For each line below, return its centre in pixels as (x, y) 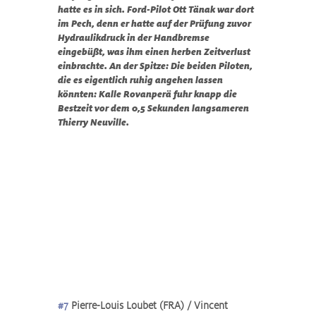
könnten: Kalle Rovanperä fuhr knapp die (148, 94)
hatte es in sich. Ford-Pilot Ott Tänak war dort (157, 10)
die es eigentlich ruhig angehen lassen (141, 80)
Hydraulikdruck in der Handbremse (135, 38)
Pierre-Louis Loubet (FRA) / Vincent (150, 305)
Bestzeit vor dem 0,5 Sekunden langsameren (154, 108)
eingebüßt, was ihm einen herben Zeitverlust (155, 52)
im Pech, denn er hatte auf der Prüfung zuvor (156, 24)
